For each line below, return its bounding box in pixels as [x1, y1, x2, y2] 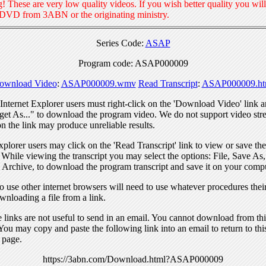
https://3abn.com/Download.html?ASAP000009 [43, 254, 223, 264]
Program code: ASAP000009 [78, 58, 188, 68]
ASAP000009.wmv [61, 78, 136, 88]
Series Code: [96, 37, 145, 48]
